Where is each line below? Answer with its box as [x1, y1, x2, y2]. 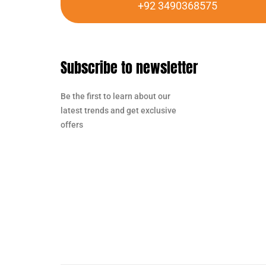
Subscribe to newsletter [61, 56, 198, 78]
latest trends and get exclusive [61, 105, 176, 115]
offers [61, 119, 83, 129]
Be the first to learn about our [61, 91, 170, 101]
